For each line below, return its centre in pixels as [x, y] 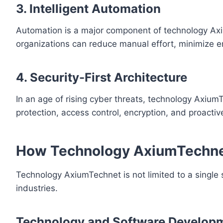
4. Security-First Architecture [102, 78]
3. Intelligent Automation [88, 9]
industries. [37, 188]
